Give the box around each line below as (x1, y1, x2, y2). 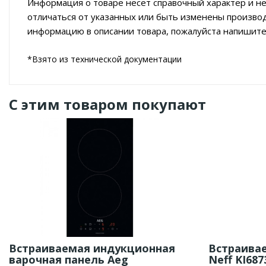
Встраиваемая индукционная (9, 241, 175, 256)
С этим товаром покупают (9, 94, 206, 115)
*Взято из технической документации (27, 53, 182, 65)
